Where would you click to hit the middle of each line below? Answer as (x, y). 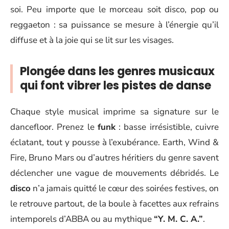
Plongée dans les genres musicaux (117, 71)
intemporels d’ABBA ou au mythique (82, 219)
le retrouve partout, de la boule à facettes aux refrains (114, 204)
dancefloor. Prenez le (54, 127)
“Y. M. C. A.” (178, 219)
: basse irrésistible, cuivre (167, 127)
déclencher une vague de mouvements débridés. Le (114, 173)
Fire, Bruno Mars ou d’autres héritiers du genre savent (114, 158)
